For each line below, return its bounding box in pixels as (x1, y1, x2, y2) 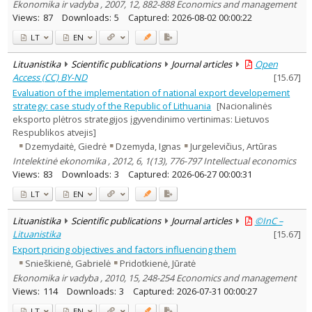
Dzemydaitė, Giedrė (25, 140, 107, 153)
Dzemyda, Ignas (116, 140, 182, 153)
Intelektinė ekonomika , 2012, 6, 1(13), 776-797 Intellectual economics (13, 154, 297, 167)
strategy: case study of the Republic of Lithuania (13, 99, 212, 112)
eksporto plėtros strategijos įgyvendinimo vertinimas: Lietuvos (13, 112, 270, 125)
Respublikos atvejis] (13, 125, 97, 139)
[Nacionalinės (216, 99, 272, 112)
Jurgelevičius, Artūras (190, 140, 278, 153)
